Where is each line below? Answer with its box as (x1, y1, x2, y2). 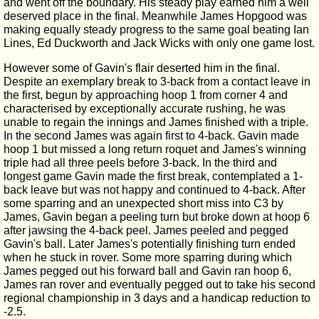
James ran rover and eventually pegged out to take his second (4, 278, 315, 291)
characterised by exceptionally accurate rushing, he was (4, 103, 286, 115)
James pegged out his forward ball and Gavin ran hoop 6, (4, 265, 291, 277)
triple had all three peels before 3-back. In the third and (4, 157, 277, 169)
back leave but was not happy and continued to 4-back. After (4, 184, 305, 196)
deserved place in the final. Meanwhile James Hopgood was (4, 10, 307, 22)
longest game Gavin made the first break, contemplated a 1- (4, 170, 303, 182)
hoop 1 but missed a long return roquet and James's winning (4, 143, 306, 155)
